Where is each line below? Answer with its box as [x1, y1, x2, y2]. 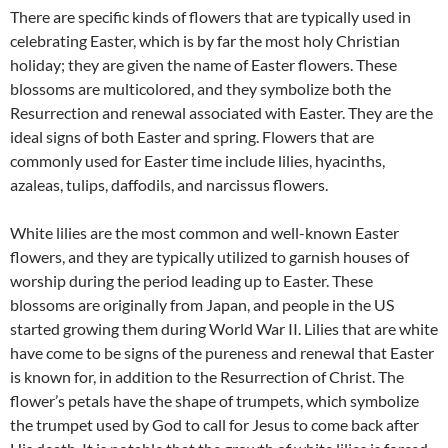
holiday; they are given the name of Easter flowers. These [10, 54, 397, 74]
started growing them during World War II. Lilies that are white [10, 318, 438, 338]
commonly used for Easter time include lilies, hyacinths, [10, 150, 385, 170]
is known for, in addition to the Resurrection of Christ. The [10, 366, 404, 386]
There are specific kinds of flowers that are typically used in [10, 6, 411, 26]
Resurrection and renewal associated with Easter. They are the [10, 102, 433, 122]
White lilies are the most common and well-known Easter [10, 222, 399, 242]
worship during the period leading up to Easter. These [10, 270, 373, 290]
